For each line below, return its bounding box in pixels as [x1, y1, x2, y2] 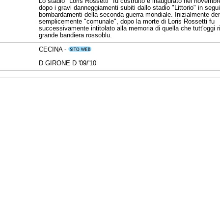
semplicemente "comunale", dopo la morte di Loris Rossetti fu [39, 18, 215, 25]
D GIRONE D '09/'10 [39, 59, 96, 67]
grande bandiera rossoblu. [39, 31, 112, 39]
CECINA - [39, 46, 68, 53]
